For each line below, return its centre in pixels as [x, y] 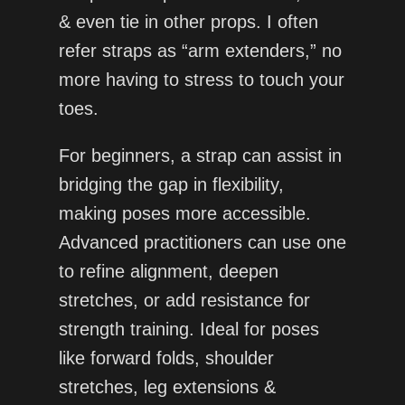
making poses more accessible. [184, 214]
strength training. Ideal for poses [188, 330]
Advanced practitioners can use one [202, 243]
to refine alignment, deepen [168, 272]
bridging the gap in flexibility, [171, 185]
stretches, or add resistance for [184, 301]
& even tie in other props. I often [188, 22]
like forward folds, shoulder [166, 358]
